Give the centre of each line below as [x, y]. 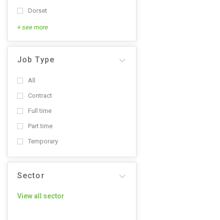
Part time [40, 126]
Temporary [43, 141]
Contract [40, 96]
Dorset [38, 11]
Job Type [36, 60]
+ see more [33, 27]
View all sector [41, 196]
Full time [40, 111]
